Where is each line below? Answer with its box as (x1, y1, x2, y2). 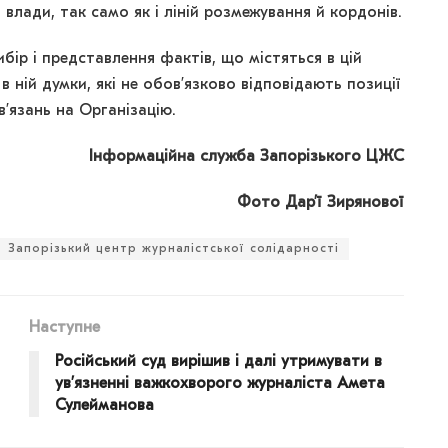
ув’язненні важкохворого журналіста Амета (55, 376, 385, 393)
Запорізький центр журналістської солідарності (8, 243, 339, 256)
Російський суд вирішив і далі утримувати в (55, 354, 382, 371)
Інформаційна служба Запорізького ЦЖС (89, 149, 404, 166)
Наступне (29, 320, 100, 337)
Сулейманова (55, 398, 154, 415)
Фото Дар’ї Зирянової (237, 195, 404, 212)
